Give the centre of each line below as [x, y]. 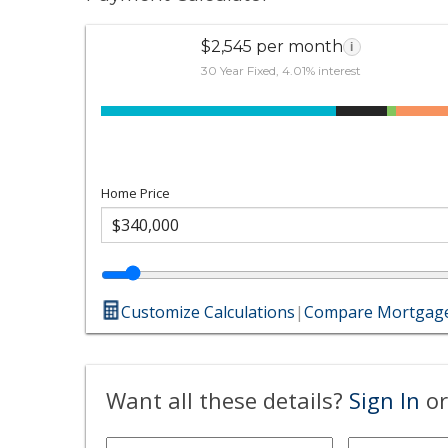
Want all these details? [228, 399]
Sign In [385, 399]
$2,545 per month [271, 46]
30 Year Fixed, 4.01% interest [280, 70]
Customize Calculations [208, 311]
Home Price [136, 192]
